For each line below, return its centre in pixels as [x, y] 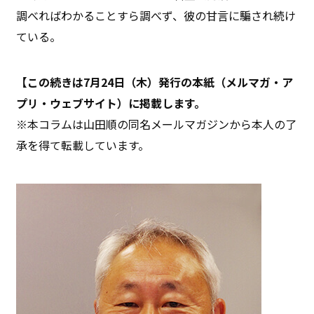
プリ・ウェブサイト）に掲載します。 [111, 103]
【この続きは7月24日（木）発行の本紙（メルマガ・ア [155, 82]
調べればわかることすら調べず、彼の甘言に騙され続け [156, 15]
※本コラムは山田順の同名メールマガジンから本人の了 [157, 124]
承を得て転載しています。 [83, 145]
